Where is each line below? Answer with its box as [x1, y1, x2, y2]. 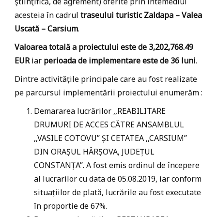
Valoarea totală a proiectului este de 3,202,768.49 [15, 42, 193, 52]
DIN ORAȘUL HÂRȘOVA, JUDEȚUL [34, 146, 155, 157]
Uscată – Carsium [15, 23, 78, 34]
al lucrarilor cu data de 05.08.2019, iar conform [34, 173, 201, 184]
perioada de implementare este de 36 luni [44, 55, 196, 66]
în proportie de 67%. [34, 201, 107, 211]
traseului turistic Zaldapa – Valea [80, 10, 202, 20]
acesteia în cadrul [15, 10, 80, 20]
